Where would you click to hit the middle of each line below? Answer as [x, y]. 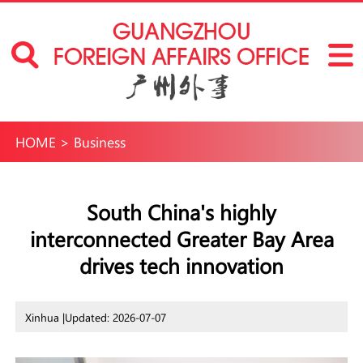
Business [99, 142]
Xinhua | [45, 317]
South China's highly [181, 211]
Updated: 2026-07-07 [115, 317]
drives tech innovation [181, 265]
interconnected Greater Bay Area [181, 238]
